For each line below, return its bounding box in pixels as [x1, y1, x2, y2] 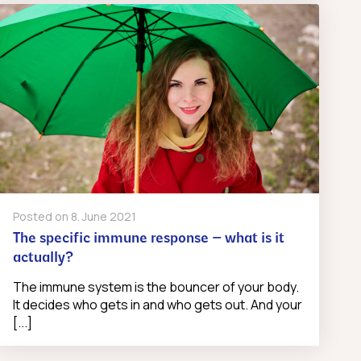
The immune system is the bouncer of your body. [12, 278, 299, 297]
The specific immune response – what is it [12, 231, 284, 247]
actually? [12, 251, 73, 267]
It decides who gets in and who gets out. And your [12, 296, 302, 314]
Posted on [12, 209, 71, 225]
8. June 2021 [70, 209, 136, 225]
